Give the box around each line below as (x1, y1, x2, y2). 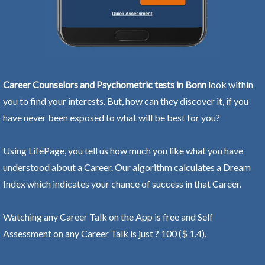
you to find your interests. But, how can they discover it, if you (3, 95, 248, 106)
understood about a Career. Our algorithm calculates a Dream (3, 161, 251, 173)
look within (206, 78, 253, 90)
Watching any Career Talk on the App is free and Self (3, 211, 213, 222)
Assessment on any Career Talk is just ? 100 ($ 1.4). (3, 227, 206, 239)
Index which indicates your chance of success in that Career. (3, 177, 241, 189)
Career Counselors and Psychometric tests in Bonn (3, 78, 206, 90)
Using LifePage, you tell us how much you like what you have (3, 144, 243, 156)
